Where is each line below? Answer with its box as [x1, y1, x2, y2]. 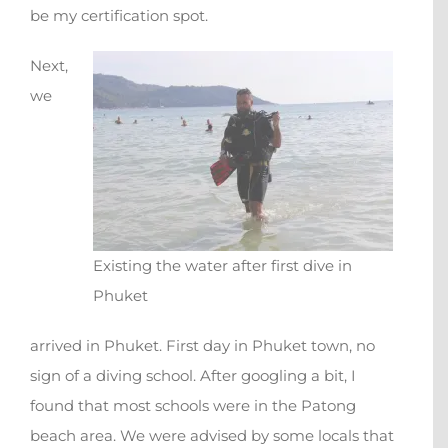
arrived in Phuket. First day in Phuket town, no [30, 336, 375, 356]
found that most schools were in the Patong [30, 396, 356, 416]
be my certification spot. [30, 6, 208, 26]
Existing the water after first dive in [93, 256, 352, 276]
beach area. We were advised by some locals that [30, 426, 394, 446]
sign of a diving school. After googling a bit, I [30, 366, 356, 386]
